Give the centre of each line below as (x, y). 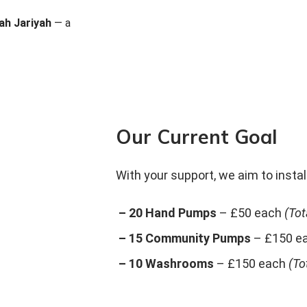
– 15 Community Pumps (183, 238)
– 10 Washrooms (164, 263)
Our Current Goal (196, 137)
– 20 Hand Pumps (166, 213)
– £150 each (251, 263)
